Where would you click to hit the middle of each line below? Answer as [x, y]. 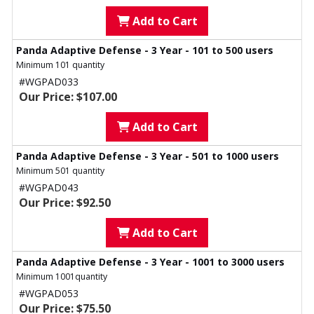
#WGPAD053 [49, 294]
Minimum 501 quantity [60, 171]
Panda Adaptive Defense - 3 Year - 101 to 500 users [145, 50]
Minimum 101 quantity [60, 65]
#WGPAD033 [49, 82]
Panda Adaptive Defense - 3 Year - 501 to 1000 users [148, 156]
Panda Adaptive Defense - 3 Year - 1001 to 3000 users [150, 262]
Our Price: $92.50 [65, 203]
